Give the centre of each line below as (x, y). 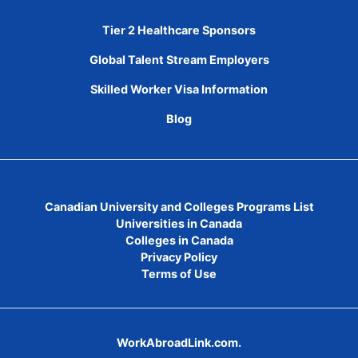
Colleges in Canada (179, 240)
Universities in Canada (179, 223)
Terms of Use (179, 274)
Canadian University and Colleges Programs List (179, 207)
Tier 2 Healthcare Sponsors (179, 30)
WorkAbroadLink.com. (179, 342)
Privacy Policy (179, 257)
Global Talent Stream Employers (179, 60)
